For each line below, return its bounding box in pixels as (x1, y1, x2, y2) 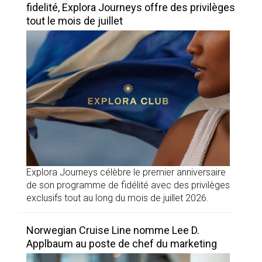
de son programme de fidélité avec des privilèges (26, 180, 230, 191)
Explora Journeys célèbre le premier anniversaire (26, 167, 226, 178)
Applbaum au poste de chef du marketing (26, 237, 217, 250)
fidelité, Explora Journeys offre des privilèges (26, 1, 235, 14)
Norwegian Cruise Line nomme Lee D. (26, 224, 199, 237)
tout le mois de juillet (26, 15, 123, 27)
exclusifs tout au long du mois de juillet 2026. (26, 192, 209, 204)
